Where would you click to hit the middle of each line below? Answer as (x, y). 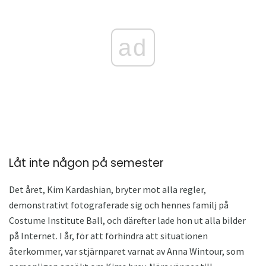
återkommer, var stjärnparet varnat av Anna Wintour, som (126, 251)
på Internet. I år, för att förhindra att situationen (108, 236)
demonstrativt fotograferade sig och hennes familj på (119, 205)
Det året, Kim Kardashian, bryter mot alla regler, (107, 190)
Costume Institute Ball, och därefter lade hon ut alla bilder (127, 221)
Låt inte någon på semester (86, 163)
